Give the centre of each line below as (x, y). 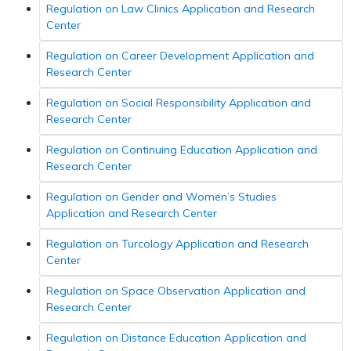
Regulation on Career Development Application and (180, 55)
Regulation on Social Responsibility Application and (179, 102)
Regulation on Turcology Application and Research (177, 243)
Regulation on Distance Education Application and (176, 337)
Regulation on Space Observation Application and (176, 290)
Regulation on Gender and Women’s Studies (161, 196)
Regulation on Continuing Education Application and (182, 149)
